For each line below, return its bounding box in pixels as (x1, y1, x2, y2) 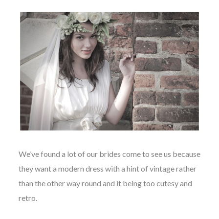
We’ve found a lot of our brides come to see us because (18, 149, 200, 159)
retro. (18, 193, 37, 203)
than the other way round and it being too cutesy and (18, 178, 192, 188)
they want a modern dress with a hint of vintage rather (18, 164, 197, 174)
